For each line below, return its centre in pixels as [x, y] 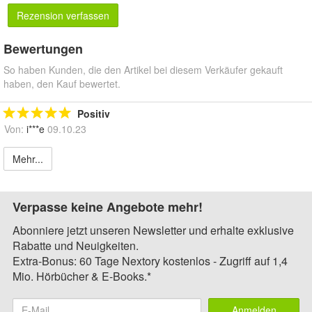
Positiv [94, 114]
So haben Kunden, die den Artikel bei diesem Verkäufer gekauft [143, 70]
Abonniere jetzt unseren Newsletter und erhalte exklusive [153, 231]
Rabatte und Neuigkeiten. [76, 246]
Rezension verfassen [63, 16]
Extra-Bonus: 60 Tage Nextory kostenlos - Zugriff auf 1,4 [150, 261]
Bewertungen [43, 49]
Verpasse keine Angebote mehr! [108, 207]
